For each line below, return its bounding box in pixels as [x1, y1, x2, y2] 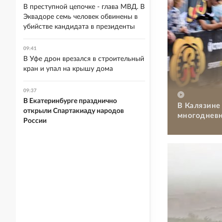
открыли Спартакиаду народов [23, 108, 124, 114]
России [23, 117, 47, 124]
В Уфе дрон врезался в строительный [23, 55, 144, 62]
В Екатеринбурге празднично [23, 98, 117, 105]
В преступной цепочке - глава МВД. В [23, 3, 145, 10]
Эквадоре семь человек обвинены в [23, 13, 138, 20]
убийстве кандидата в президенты [23, 23, 135, 30]
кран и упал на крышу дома [23, 65, 113, 72]
